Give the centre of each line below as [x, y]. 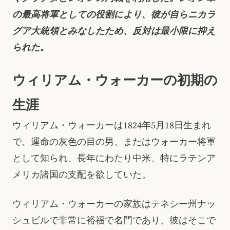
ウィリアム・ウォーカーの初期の [115, 80]
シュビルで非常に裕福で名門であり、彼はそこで [114, 220]
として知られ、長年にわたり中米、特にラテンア [114, 158]
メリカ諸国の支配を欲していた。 [82, 175]
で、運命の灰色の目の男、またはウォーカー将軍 [114, 142]
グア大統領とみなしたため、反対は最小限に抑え [114, 31]
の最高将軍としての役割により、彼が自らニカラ [114, 14]
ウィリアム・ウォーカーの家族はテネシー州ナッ [114, 204]
